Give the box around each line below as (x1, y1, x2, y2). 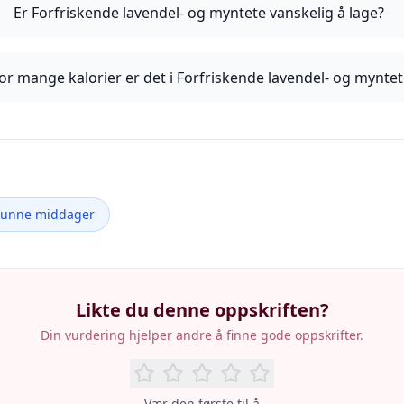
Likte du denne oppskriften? (75, 298, 329, 322)
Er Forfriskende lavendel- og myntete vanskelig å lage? (13, 3, 384, 23)
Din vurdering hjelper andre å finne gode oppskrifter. (41, 326, 363, 344)
